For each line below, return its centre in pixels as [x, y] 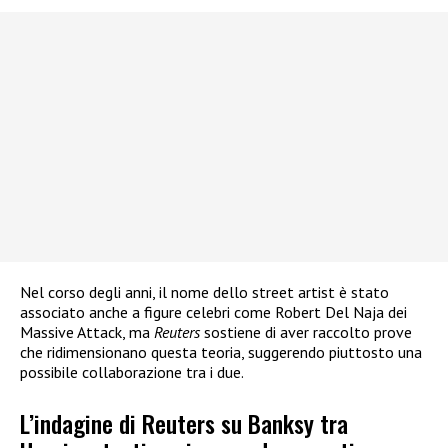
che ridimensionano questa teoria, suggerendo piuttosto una [221, 352]
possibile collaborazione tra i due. [132, 372]
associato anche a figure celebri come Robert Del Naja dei [213, 312]
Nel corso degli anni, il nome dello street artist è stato [204, 292]
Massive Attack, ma [87, 332]
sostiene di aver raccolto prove [308, 332]
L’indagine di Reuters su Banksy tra [184, 422]
